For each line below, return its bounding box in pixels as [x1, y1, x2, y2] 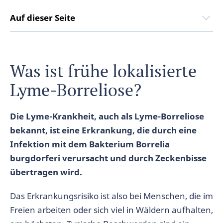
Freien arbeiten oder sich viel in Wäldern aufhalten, [10, 204, 213, 216]
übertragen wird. [10, 166, 82, 178]
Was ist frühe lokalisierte [10, 60, 197, 82]
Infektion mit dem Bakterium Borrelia [10, 138, 170, 150]
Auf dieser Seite [10, 12, 75, 23]
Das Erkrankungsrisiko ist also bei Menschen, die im [10, 190, 213, 202]
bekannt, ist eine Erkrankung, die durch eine [10, 124, 197, 136]
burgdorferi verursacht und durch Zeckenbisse [10, 152, 207, 164]
